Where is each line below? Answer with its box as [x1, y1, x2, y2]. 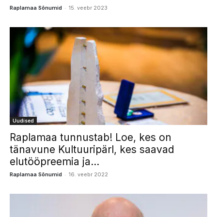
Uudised [13, 117, 34, 124]
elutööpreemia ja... [10, 155, 99, 168]
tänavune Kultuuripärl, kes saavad [10, 143, 174, 155]
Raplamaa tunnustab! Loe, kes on [10, 131, 171, 143]
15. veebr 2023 [69, 4, 108, 12]
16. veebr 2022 [69, 170, 108, 178]
